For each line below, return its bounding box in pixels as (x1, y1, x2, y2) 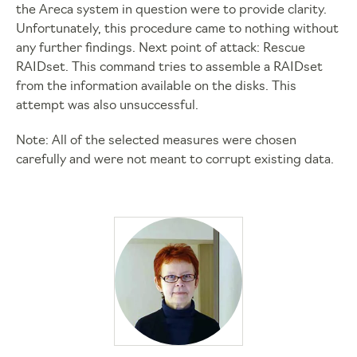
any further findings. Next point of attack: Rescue (16, 42, 305, 56)
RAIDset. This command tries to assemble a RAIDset (16, 61, 323, 75)
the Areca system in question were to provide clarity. (16, 4, 327, 18)
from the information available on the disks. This (16, 80, 296, 94)
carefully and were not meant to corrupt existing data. (16, 154, 334, 167)
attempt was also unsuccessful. (16, 100, 198, 113)
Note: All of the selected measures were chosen (16, 135, 296, 148)
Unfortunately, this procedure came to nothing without (16, 23, 339, 37)
